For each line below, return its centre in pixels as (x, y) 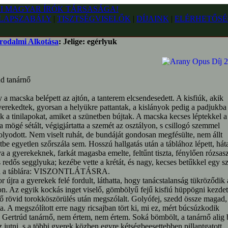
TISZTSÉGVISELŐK (94, 19)
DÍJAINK (153, 19)
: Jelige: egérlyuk (88, 41)
